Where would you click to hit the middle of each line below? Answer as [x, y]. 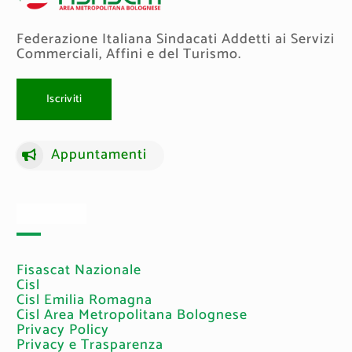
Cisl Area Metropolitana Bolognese [132, 315]
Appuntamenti [99, 155]
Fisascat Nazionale [79, 271]
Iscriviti [64, 99]
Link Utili [52, 214]
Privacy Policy [63, 330]
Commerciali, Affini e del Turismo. [129, 54]
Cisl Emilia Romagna [85, 301]
